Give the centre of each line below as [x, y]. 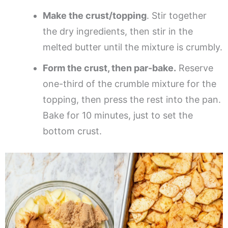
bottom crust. [72, 131]
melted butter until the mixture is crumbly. [133, 47]
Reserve [195, 68]
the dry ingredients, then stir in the [118, 31]
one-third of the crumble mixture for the [130, 83]
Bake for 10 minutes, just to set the [118, 115]
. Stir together [177, 15]
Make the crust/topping [95, 15]
